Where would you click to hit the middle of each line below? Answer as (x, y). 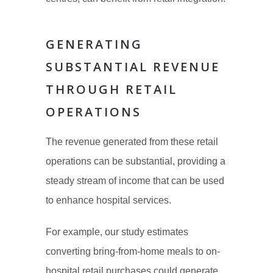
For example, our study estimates (117, 232)
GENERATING (94, 44)
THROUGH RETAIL (111, 90)
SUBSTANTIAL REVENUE (133, 67)
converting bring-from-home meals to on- (133, 252)
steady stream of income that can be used (135, 181)
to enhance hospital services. (108, 200)
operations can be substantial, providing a (135, 161)
